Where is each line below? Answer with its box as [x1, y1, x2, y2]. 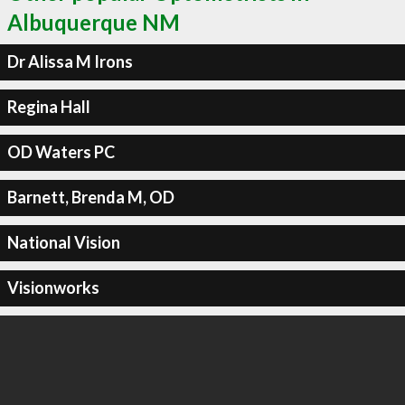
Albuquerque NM [7, 8, 180, 35]
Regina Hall [6, 97, 90, 117]
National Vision [6, 232, 120, 252]
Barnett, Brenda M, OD [6, 187, 174, 207]
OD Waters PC [6, 142, 115, 162]
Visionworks [6, 278, 99, 297]
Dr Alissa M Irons [6, 52, 133, 71]
